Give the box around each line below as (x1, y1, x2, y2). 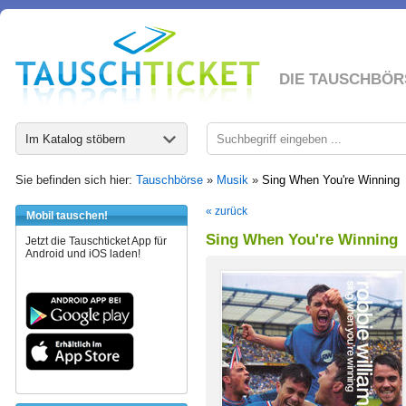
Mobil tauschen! (26, 209, 108, 222)
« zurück (206, 205, 247, 217)
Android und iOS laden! (25, 247, 140, 260)
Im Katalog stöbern (25, 132, 125, 146)
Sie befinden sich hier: (15, 173, 136, 187)
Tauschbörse (136, 173, 203, 187)
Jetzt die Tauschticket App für (25, 235, 167, 247)
